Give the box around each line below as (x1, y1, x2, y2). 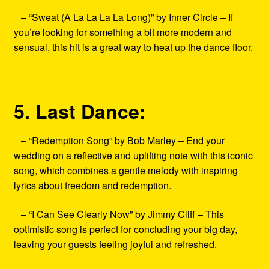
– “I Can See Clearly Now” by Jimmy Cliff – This (13, 207, 224, 221)
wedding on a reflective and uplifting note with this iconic (13, 148, 253, 162)
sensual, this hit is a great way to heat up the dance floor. (13, 40, 253, 55)
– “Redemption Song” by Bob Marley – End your (13, 133, 225, 147)
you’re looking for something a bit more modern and (13, 25, 232, 40)
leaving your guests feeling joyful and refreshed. (13, 237, 217, 251)
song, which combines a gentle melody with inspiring (13, 163, 238, 177)
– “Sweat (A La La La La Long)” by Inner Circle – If (13, 10, 233, 25)
